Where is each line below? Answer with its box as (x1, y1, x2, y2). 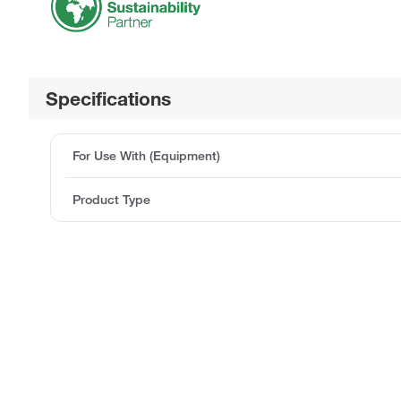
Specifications (46, 87, 172, 111)
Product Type (73, 192, 150, 209)
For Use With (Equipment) (73, 148, 220, 165)
